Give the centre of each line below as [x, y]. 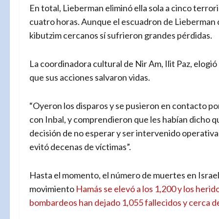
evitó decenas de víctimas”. [80, 147]
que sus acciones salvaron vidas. [90, 77]
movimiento [53, 189]
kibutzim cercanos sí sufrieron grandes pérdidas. [121, 35]
